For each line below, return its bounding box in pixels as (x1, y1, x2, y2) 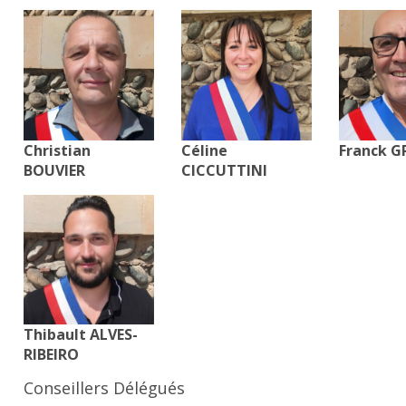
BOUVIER (24, 159, 86, 180)
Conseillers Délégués (24, 377, 186, 400)
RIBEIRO (24, 344, 80, 365)
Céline (181, 140, 228, 160)
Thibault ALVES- (24, 324, 139, 345)
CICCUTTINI (181, 159, 268, 180)
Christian (24, 140, 92, 160)
